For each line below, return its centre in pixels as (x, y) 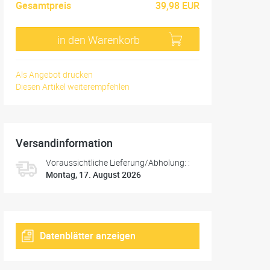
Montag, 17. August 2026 (93, 174)
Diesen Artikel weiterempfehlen (73, 86)
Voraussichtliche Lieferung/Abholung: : (118, 162)
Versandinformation (64, 143)
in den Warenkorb (99, 40)
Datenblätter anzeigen (88, 236)
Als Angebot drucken (54, 74)
